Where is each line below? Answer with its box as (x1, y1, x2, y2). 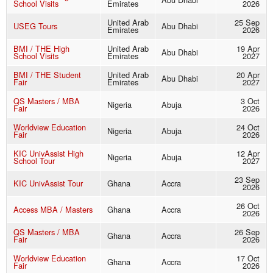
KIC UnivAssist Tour (13, 177, 83, 190)
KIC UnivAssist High (13, 147, 83, 160)
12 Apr (236, 147, 260, 160)
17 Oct (236, 252, 260, 264)
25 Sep (235, 16, 260, 29)
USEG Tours (13, 20, 57, 32)
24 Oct (236, 121, 260, 133)
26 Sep (235, 226, 260, 238)
